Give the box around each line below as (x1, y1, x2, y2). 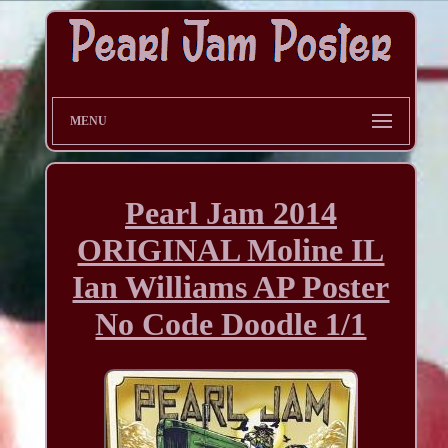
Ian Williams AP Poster (72, 269, 390, 306)
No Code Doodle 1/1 (95, 306, 367, 343)
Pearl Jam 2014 (124, 195, 337, 232)
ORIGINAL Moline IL (77, 232, 385, 269)
